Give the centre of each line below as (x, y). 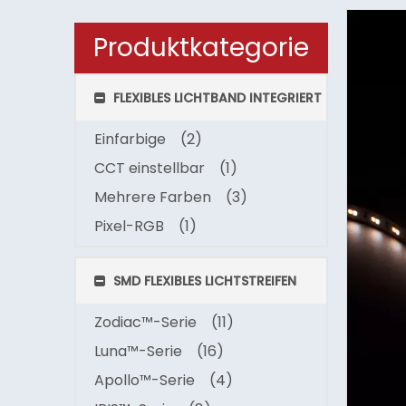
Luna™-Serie (138, 351)
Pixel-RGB (129, 226)
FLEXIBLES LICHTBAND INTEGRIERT (216, 98)
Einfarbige (130, 139)
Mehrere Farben (153, 197)
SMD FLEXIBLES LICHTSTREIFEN (203, 281)
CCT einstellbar (150, 168)
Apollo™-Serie (145, 380)
